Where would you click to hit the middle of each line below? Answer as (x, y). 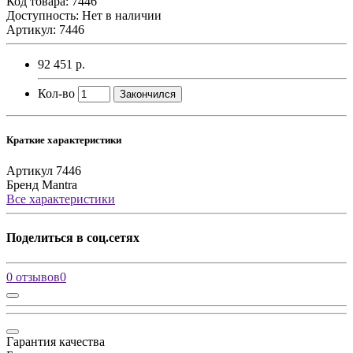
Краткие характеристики (64, 140)
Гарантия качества (56, 341)
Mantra (59, 185)
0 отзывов (33, 277)
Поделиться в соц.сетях (73, 238)
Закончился (148, 94)
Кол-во (56, 93)
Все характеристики (61, 199)
